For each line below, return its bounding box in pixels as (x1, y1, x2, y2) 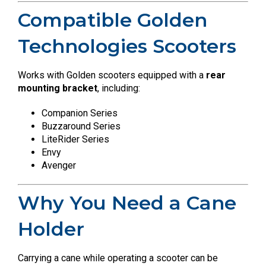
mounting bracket (18, 83, 97, 94)
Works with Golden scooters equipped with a (18, 69, 206, 81)
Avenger (42, 160, 76, 172)
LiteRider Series (42, 134, 109, 145)
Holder (18, 217, 84, 241)
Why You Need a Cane (18, 191, 236, 215)
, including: (97, 83, 140, 94)
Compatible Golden (18, 8, 207, 32)
